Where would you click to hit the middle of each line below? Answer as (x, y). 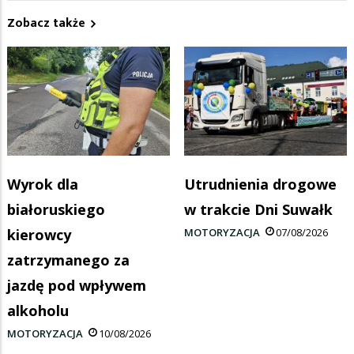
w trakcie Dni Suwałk (258, 210)
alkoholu (38, 311)
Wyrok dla (43, 185)
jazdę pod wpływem (77, 286)
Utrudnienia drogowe (260, 185)
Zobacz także (46, 23)
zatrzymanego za (68, 260)
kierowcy (39, 235)
